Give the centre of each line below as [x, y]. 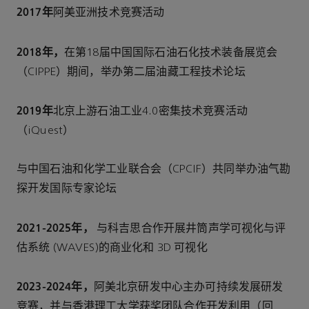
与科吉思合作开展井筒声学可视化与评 [190, 229]
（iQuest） [46, 131]
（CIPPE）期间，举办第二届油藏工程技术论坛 [131, 72]
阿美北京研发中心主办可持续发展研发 [188, 288]
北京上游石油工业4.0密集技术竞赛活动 [150, 111]
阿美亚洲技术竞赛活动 [109, 13]
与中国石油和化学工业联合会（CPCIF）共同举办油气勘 [154, 170]
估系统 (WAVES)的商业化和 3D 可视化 [112, 248]
